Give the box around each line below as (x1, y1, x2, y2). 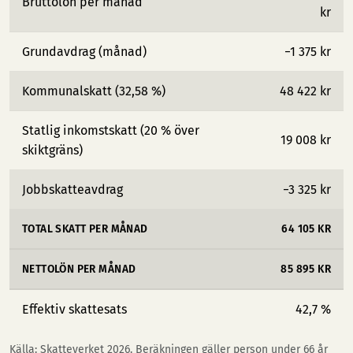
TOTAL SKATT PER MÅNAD (22, 222, 148, 236)
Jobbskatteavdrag (22, 182, 123, 197)
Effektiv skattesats (22, 302, 127, 317)
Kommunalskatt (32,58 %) (22, 84, 165, 98)
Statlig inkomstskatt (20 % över (22, 123, 199, 138)
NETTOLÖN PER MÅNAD (22, 262, 136, 276)
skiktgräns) (22, 143, 83, 158)
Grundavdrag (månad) (22, 44, 147, 59)
